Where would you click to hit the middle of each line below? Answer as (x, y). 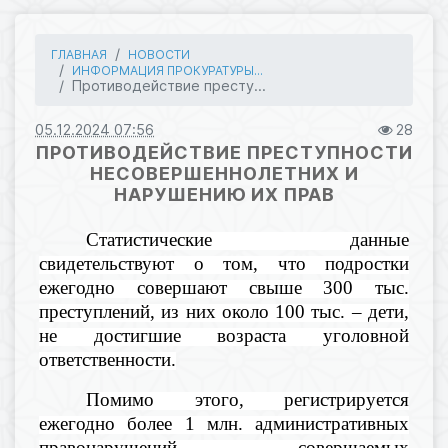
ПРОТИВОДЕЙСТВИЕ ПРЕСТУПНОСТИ (224, 152)
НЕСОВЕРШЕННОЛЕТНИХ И (224, 173)
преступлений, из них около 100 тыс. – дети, (224, 311)
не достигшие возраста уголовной (224, 335)
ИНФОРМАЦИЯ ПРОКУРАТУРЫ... (167, 70)
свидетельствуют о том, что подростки (224, 263)
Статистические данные (247, 239)
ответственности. (107, 359)
